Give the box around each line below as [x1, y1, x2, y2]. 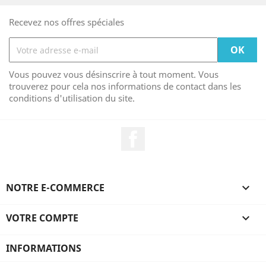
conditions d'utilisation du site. [9, 92, 135, 104]
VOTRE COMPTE [6, 211, 78, 224]
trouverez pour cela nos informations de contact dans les [9, 80, 241, 92]
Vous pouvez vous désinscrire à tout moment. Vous [9, 68, 218, 80]
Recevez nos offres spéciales [9, 16, 124, 28]
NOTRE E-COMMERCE [6, 181, 104, 194]
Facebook [145, 126, 188, 140]
